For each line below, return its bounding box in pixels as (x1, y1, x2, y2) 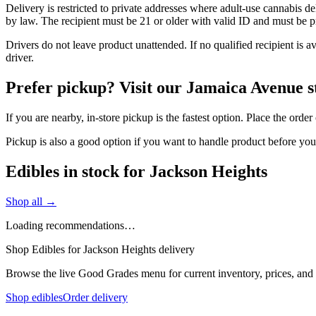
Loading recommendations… (6, 219, 135, 231)
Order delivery (63, 291, 128, 303)
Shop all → (6, 195, 56, 207)
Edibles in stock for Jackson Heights (6, 162, 267, 181)
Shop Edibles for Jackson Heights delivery (6, 243, 195, 255)
